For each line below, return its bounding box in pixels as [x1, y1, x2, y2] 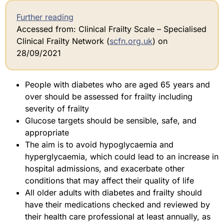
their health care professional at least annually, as [25, 211, 210, 222]
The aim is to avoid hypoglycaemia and [25, 139, 173, 150]
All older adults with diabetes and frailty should [25, 187, 202, 198]
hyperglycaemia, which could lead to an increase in [25, 151, 218, 162]
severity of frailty [25, 103, 89, 114]
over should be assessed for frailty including [25, 91, 192, 102]
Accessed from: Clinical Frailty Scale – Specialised [16, 24, 206, 34]
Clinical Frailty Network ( [16, 36, 109, 46]
